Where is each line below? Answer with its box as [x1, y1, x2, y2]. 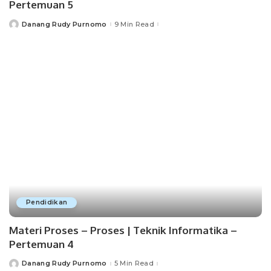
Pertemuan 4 [9, 237, 74, 250]
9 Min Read [114, 19, 154, 28]
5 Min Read [114, 259, 154, 268]
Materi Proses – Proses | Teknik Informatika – [9, 223, 237, 237]
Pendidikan [26, 198, 68, 206]
